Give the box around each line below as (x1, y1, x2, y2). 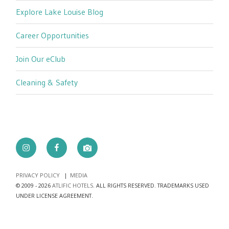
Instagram (21, 139, 58, 150)
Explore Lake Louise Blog (16, 7, 104, 17)
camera (83, 139, 109, 150)
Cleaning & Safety (16, 77, 78, 88)
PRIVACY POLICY (16, 171, 60, 179)
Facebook (52, 139, 87, 150)
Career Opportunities (16, 30, 89, 41)
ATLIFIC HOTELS (51, 181, 94, 190)
